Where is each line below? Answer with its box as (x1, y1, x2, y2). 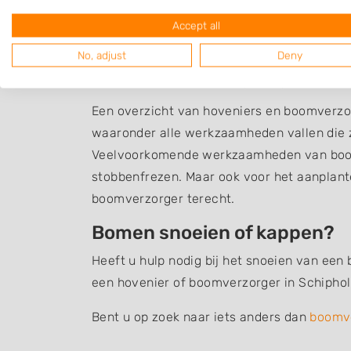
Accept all (172, 19, 220, 32)
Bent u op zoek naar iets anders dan (92, 309, 310, 325)
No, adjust (78, 49, 126, 62)
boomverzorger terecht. (92, 191, 235, 207)
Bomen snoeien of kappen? (92, 222, 335, 244)
